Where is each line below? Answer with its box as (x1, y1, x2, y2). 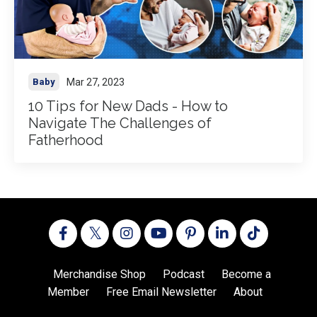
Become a (221, 267, 271, 282)
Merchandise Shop (53, 267, 146, 282)
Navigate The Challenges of (28, 115, 212, 132)
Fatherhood (28, 132, 103, 149)
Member (47, 285, 89, 299)
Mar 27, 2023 (67, 76, 125, 88)
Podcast (163, 267, 204, 282)
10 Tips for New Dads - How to (28, 98, 228, 115)
